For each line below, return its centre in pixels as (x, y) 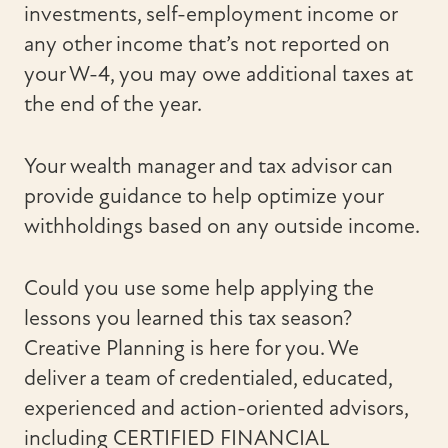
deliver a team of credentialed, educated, (208, 378)
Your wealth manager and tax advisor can (208, 166)
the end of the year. (113, 104)
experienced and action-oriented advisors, (216, 408)
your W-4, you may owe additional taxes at (218, 74)
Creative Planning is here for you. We (191, 348)
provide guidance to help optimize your (203, 196)
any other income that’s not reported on (207, 44)
